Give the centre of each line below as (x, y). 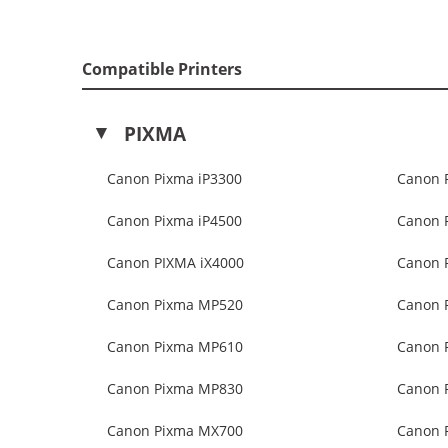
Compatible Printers (162, 68)
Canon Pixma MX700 (175, 430)
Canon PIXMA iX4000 (175, 262)
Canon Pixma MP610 (175, 346)
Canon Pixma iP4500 (174, 220)
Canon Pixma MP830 (175, 388)
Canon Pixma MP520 (175, 304)
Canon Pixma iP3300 (174, 178)
